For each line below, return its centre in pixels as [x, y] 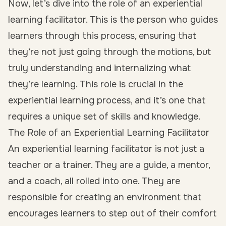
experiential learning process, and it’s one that [107, 100]
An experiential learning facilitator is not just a [106, 149]
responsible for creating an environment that [105, 197]
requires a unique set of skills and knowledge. [104, 117]
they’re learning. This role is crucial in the [96, 84]
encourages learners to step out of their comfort [112, 213]
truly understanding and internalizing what [99, 68]
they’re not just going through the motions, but [109, 52]
